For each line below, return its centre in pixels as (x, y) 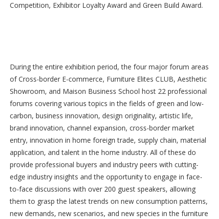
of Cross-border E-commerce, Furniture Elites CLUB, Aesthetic (108, 79)
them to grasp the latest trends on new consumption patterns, (109, 201)
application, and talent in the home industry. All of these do (103, 152)
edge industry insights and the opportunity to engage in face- (106, 177)
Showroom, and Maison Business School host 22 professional (108, 91)
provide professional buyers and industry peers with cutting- (104, 164)
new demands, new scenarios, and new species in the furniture (109, 213)
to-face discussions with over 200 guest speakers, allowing (103, 189)
